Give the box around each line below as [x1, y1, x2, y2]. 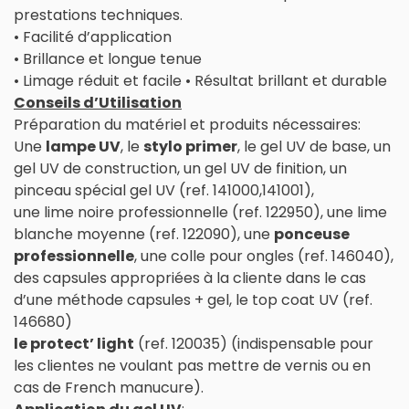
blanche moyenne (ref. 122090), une [14, 223, 274, 245]
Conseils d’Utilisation [14, 91, 182, 113]
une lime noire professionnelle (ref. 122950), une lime [14, 201, 387, 223]
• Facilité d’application [14, 26, 172, 47]
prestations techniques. [14, 4, 183, 26]
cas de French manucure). [14, 376, 204, 398]
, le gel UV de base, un [237, 135, 391, 157]
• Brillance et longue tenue [14, 47, 202, 69]
